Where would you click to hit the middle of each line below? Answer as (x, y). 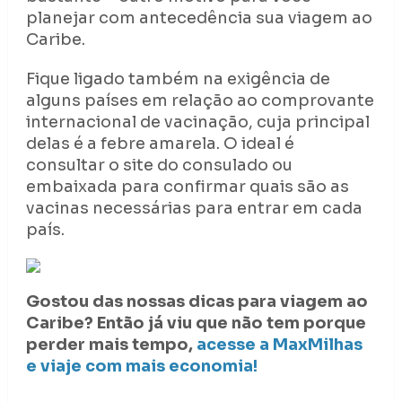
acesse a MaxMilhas (279, 344)
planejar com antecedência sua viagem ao (199, 17)
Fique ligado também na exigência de (178, 79)
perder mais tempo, (111, 344)
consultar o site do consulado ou (159, 165)
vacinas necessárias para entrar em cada (194, 208)
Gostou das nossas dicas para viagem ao (197, 301)
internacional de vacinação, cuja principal (197, 122)
